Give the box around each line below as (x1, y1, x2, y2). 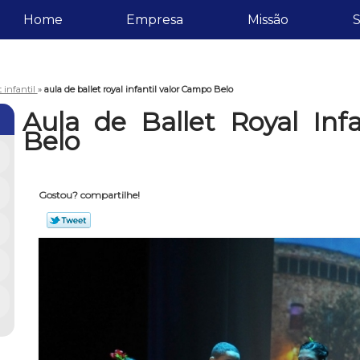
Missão (247, 12, 288, 27)
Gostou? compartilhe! (38, 189, 140, 202)
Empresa (126, 12, 184, 27)
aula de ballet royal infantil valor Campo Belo (43, 83, 233, 95)
